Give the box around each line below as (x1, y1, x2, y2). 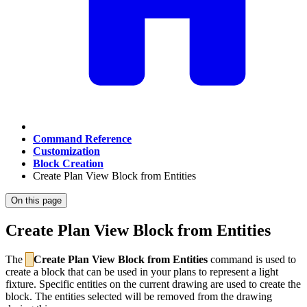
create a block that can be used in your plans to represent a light (5, 265, 278, 278)
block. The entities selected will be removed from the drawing (5, 290, 272, 302)
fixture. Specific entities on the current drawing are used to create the (5, 278, 301, 290)
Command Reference (33, 133, 132, 145)
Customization (33, 145, 100, 157)
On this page (11, 195, 62, 206)
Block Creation (33, 158, 103, 169)
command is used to (208, 253, 296, 265)
